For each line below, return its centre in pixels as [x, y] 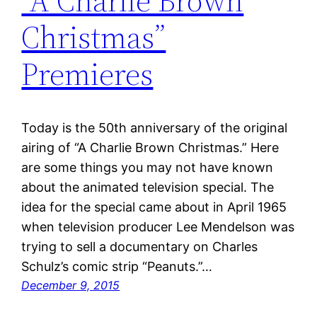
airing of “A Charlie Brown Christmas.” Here [150, 148]
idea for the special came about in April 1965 [154, 207]
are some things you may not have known [148, 168]
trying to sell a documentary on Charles [140, 247]
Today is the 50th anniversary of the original [155, 128]
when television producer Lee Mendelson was [158, 227]
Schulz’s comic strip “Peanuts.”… [117, 267]
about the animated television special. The [148, 188]
